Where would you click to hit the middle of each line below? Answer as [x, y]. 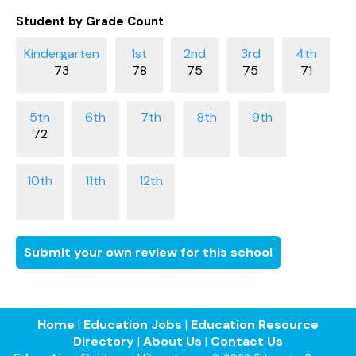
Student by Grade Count [90, 21]
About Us [172, 341]
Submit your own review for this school [148, 252]
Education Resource [255, 324]
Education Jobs [133, 324]
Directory [104, 341]
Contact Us [247, 341]
